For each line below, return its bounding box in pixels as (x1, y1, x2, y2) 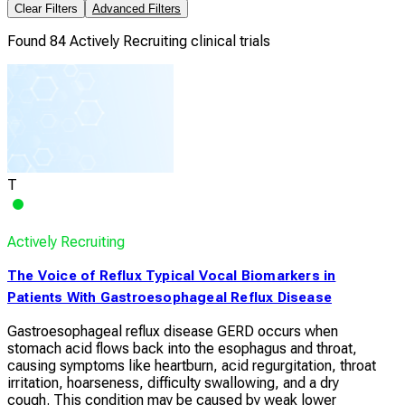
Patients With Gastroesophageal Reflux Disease (7, 288, 333, 306)
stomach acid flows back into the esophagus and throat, (7, 339, 357, 357)
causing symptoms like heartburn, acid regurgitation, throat (7, 356, 376, 374)
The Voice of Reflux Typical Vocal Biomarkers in (7, 267, 336, 284)
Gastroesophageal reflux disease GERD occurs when (7, 322, 338, 340)
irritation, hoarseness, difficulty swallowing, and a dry (7, 373, 339, 391)
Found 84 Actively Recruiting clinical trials (7, 32, 270, 50)
